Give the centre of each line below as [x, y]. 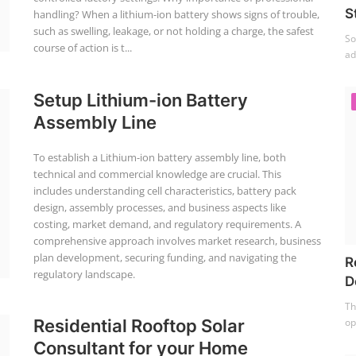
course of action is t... [82, 48]
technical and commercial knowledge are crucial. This [157, 174]
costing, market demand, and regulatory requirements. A [167, 224]
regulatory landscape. [84, 274]
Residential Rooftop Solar [139, 326]
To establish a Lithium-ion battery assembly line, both [159, 157]
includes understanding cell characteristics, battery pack [164, 191]
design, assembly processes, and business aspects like [159, 207]
